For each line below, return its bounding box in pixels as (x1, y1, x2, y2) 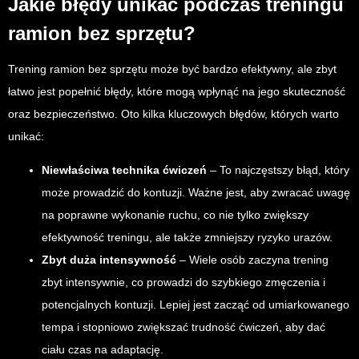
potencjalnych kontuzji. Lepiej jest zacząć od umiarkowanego (42, 297, 349, 311)
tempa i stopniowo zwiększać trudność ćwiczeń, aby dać (42, 320, 325, 333)
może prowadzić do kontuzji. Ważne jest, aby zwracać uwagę (42, 185, 350, 199)
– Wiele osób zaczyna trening (176, 252, 329, 266)
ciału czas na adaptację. (42, 342, 163, 356)
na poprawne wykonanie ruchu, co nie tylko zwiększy (42, 208, 309, 221)
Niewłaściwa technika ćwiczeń (42, 163, 207, 176)
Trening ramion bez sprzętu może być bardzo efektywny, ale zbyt (8, 62, 337, 75)
